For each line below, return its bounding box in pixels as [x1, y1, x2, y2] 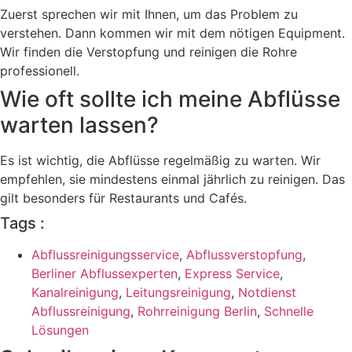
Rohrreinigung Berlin [137, 302, 257, 319]
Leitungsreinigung [126, 284, 231, 300]
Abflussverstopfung [186, 246, 302, 262]
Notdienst [238, 284, 296, 300]
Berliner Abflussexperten [31, 265, 178, 281]
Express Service [185, 265, 280, 281]
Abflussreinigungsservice [31, 246, 179, 262]
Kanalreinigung [31, 284, 119, 300]
